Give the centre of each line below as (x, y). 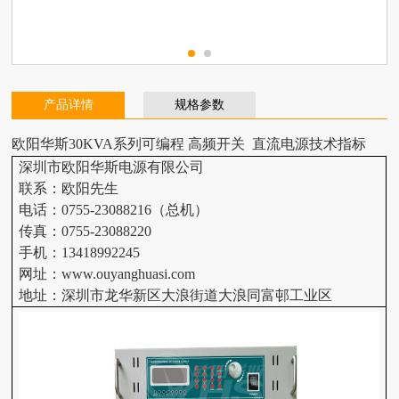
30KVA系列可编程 (129, 143)
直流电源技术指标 (309, 143)
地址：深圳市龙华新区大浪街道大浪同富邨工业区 (176, 295)
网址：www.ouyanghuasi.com (107, 273)
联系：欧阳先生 (69, 188)
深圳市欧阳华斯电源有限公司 (160, 167)
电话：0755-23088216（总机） (114, 209)
